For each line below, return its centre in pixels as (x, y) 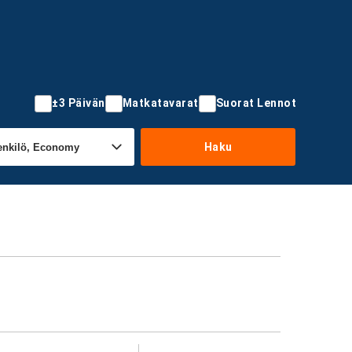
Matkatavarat (160, 103)
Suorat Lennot (256, 103)
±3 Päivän (79, 103)
